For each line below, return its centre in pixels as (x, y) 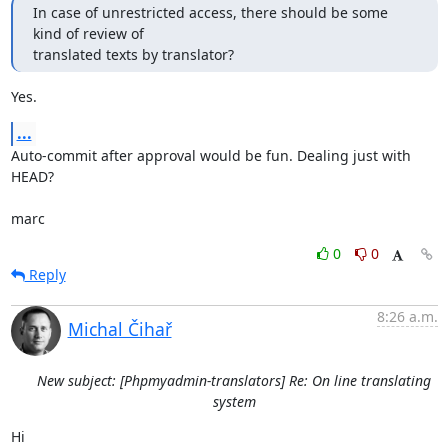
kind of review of (88, 33)
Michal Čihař (119, 328)
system (234, 401)
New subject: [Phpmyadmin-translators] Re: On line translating (234, 380)
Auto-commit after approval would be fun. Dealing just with (210, 155)
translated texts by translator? (133, 54)
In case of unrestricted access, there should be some (210, 12)
